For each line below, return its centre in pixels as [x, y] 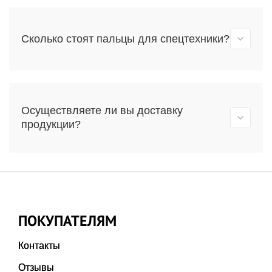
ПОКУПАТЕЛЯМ [67, 221]
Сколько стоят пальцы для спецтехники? [125, 39]
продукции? [51, 124]
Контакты [39, 246]
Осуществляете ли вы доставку [102, 110]
